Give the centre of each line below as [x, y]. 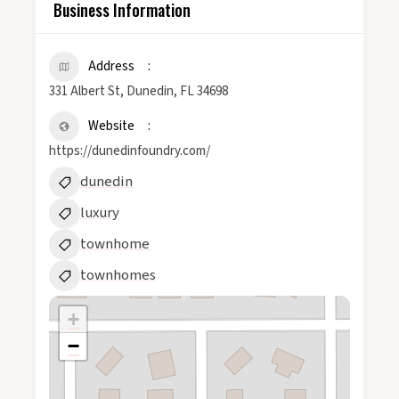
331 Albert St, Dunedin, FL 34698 [138, 91]
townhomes [118, 275]
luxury [100, 213]
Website [111, 126]
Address [111, 66]
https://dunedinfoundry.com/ [130, 151]
